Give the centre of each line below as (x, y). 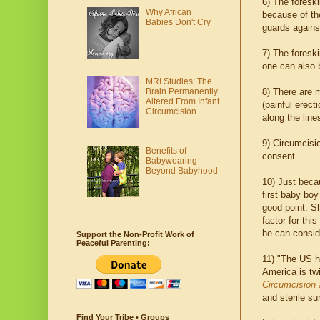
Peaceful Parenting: (113, 243)
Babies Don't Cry (178, 22)
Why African (168, 12)
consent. (280, 156)
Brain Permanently (181, 91)
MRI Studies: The (179, 81)
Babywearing (171, 160)
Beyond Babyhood (181, 170)
